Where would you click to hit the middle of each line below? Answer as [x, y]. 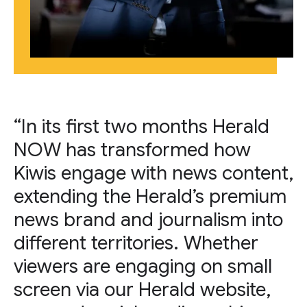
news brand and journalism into [148, 220]
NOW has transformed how [132, 150]
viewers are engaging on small [143, 266]
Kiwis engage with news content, [153, 173]
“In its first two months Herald [142, 126]
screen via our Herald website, [142, 290]
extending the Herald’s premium [150, 196]
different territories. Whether [136, 243]
